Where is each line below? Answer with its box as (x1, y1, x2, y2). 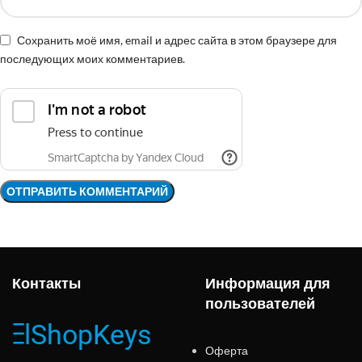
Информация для (205, 273, 330, 294)
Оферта (205, 343, 248, 358)
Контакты (12, 273, 81, 294)
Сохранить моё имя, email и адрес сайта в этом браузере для (17, 32, 337, 47)
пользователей (205, 293, 315, 314)
